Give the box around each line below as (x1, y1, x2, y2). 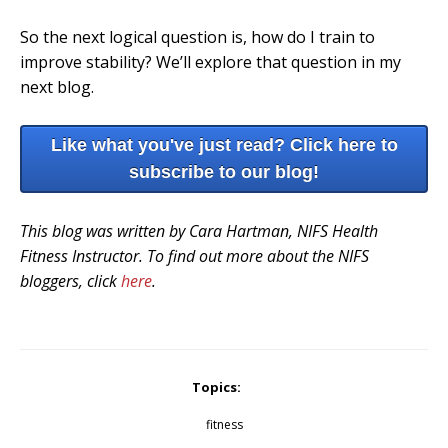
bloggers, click (20, 269, 121, 292)
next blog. (20, 75, 94, 98)
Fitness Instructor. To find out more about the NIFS (20, 244, 369, 267)
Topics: (192, 378, 241, 397)
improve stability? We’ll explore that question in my (20, 50, 401, 73)
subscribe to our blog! (129, 162, 319, 183)
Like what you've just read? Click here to (50, 135, 398, 156)
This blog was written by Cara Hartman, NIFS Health (20, 219, 378, 242)
